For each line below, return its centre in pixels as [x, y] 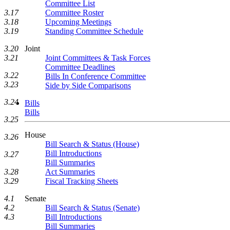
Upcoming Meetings [78, 22]
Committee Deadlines [80, 67]
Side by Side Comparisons [88, 85]
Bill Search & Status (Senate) [92, 208]
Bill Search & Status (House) [92, 144]
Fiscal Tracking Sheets [82, 181]
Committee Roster [74, 13]
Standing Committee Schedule [94, 31]
